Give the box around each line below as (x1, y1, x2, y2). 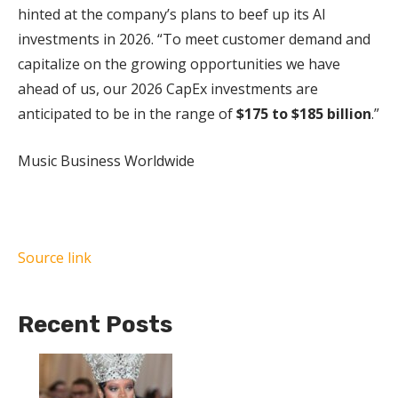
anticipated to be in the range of (18, 104, 236, 124)
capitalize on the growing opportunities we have (18, 54, 340, 75)
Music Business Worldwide (18, 151, 195, 171)
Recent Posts (18, 311, 172, 339)
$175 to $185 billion (236, 104, 371, 124)
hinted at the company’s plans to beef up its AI (18, 4, 326, 25)
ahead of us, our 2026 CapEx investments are (18, 79, 318, 99)
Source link (18, 248, 92, 268)
